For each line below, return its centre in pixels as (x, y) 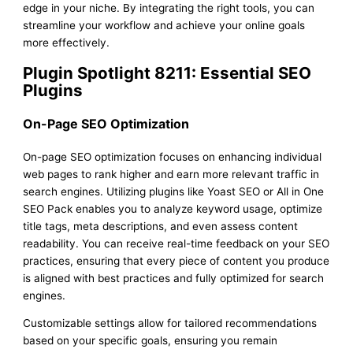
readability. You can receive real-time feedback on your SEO (176, 243)
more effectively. (67, 42)
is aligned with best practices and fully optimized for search (174, 278)
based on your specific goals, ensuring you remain (150, 341)
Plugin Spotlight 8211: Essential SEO (167, 72)
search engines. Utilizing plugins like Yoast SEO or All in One (174, 191)
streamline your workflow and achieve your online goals (164, 25)
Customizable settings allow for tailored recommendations (170, 323)
